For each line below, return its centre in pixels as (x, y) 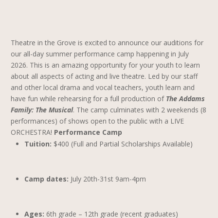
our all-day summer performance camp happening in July (100, 54)
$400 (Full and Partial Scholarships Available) (123, 144)
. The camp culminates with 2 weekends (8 (140, 110)
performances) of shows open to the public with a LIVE (98, 121)
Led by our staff (173, 76)
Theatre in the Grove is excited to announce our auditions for (107, 43)
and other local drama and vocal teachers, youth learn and (103, 87)
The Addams (186, 99)
